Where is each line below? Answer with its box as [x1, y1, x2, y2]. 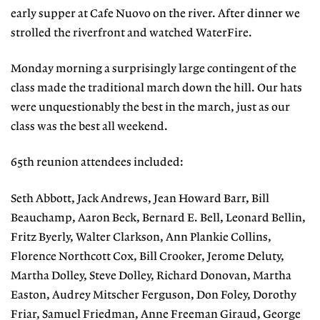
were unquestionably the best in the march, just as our [11, 101, 290, 114]
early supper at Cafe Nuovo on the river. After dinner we [11, 7, 300, 20]
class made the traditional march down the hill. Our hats [11, 82, 302, 95]
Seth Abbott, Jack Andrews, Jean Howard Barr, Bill [11, 192, 269, 205]
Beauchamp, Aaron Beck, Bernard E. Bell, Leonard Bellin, [11, 211, 306, 224]
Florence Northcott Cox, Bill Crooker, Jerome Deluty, [11, 250, 284, 263]
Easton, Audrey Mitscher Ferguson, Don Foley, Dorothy [11, 289, 296, 301]
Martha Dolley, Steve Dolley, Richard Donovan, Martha [11, 269, 291, 282]
